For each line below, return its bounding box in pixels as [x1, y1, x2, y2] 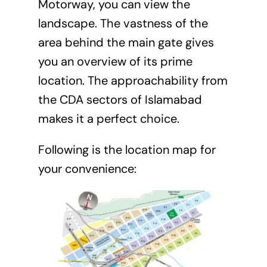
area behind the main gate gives [38, 34, 214, 50]
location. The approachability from [38, 72, 228, 88]
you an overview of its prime [38, 53, 193, 69]
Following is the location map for [38, 141, 216, 157]
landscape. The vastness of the [38, 15, 208, 31]
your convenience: [38, 160, 136, 176]
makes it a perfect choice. [38, 110, 179, 126]
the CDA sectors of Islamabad [38, 91, 202, 107]
